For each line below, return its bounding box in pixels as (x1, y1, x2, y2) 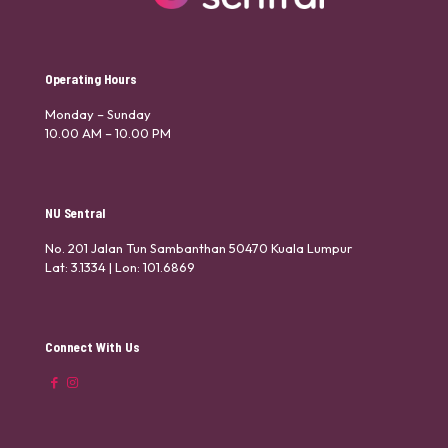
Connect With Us (45, 339, 140, 356)
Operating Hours (45, 71, 137, 88)
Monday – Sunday (45, 106, 151, 123)
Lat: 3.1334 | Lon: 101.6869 (45, 259, 195, 276)
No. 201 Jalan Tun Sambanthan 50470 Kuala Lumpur (45, 240, 352, 257)
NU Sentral (45, 205, 105, 222)
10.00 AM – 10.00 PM (45, 125, 171, 142)
